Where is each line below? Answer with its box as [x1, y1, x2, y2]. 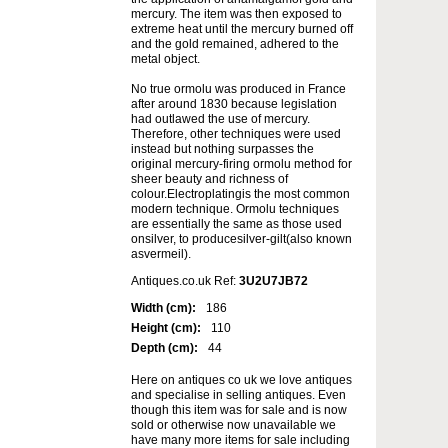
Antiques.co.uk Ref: [131, 273, 239, 288]
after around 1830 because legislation [131, 96, 337, 111]
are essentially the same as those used [131, 216, 342, 231]
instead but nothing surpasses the [131, 141, 314, 156]
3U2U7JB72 [239, 273, 308, 288]
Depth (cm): [131, 340, 198, 355]
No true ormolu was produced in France [131, 81, 346, 96]
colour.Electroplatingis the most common [131, 186, 350, 201]
